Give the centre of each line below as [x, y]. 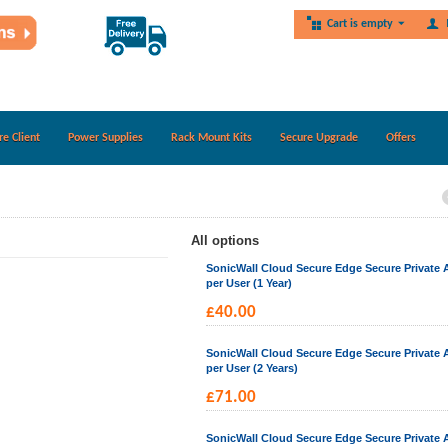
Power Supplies [105, 138]
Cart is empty [359, 24]
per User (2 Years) [251, 368]
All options [224, 240]
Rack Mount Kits [211, 138]
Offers [400, 138]
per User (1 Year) [248, 283]
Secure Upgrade [318, 138]
